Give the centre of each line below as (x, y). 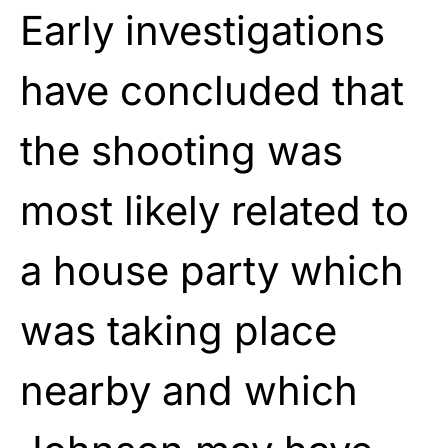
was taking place (178, 330)
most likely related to (214, 210)
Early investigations (202, 30)
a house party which (212, 270)
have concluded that (212, 90)
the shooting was (181, 150)
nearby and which (189, 390)
